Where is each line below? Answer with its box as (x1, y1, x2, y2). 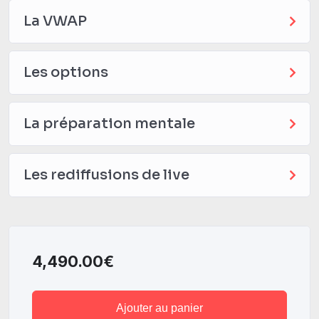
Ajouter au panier (116, 301, 203, 314)
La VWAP (23, 11, 87, 30)
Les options (23, 63, 108, 81)
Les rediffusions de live (23, 165, 189, 184)
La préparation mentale (23, 114, 195, 132)
